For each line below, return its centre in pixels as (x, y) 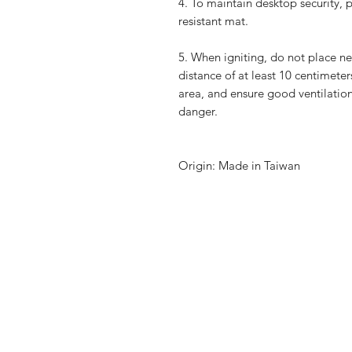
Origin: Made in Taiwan (239, 166)
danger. (198, 112)
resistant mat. (213, 21)
